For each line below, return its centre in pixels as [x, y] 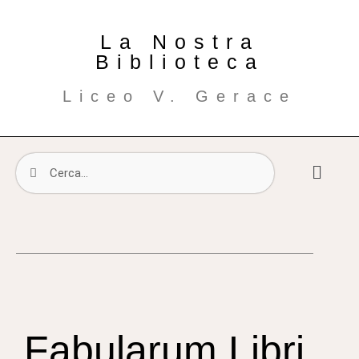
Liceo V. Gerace [179, 96]
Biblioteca [179, 62]
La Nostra [179, 42]
